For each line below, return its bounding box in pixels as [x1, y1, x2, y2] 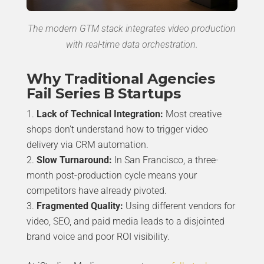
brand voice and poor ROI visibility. [26, 230, 170, 242]
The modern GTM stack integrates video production [28, 22, 236, 34]
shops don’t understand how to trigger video [26, 123, 208, 135]
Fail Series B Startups [26, 84, 181, 102]
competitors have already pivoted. [26, 184, 167, 196]
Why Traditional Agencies [26, 70, 215, 87]
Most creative [163, 108, 222, 120]
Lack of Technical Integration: [36, 108, 163, 120]
